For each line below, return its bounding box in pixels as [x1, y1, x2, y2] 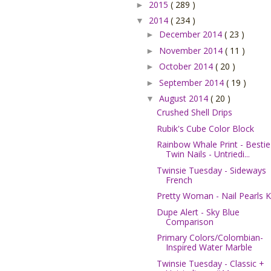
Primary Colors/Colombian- [156, 232, 263, 244]
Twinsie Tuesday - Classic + [156, 257, 264, 269]
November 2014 [158, 44, 225, 56]
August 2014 [158, 93, 211, 105]
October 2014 [158, 60, 215, 73]
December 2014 [158, 28, 224, 41]
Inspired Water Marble [165, 241, 252, 253]
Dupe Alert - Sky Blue [156, 206, 240, 218]
